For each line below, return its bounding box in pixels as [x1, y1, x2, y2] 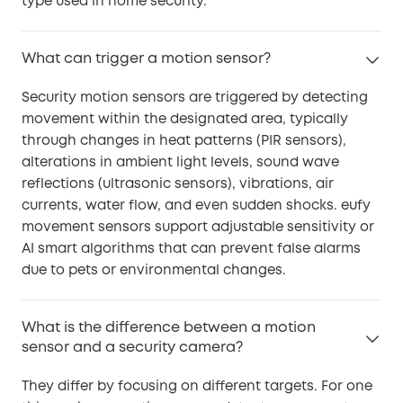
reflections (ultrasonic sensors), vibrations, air [22, 177, 334, 191]
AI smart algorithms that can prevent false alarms [22, 242, 361, 255]
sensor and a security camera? [22, 340, 243, 354]
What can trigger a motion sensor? [22, 51, 271, 66]
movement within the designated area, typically [22, 112, 348, 126]
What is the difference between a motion [22, 320, 316, 335]
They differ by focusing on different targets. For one [22, 380, 372, 393]
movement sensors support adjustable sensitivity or [22, 220, 374, 234]
